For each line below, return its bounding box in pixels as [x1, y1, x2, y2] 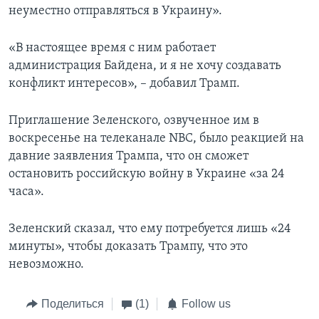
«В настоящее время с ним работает [9, 41, 216, 56]
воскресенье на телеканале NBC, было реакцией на [9, 132, 304, 146]
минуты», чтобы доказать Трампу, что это [9, 240, 248, 254]
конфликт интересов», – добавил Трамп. [9, 77, 240, 91]
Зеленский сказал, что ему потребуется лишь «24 [9, 222, 291, 236]
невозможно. [9, 258, 84, 272]
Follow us [181, 298, 231, 310]
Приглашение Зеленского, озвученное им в [9, 114, 259, 128]
